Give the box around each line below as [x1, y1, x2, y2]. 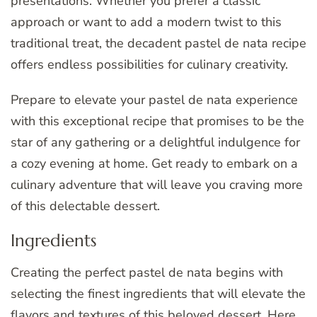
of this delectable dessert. [11, 197, 160, 214]
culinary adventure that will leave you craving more [11, 175, 303, 193]
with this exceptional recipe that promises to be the [11, 112, 304, 129]
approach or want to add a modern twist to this [11, 13, 282, 30]
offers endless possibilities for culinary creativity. [11, 55, 288, 73]
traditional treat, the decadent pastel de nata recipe [11, 34, 306, 52]
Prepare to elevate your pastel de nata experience [11, 91, 298, 108]
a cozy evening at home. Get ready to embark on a [11, 154, 298, 172]
